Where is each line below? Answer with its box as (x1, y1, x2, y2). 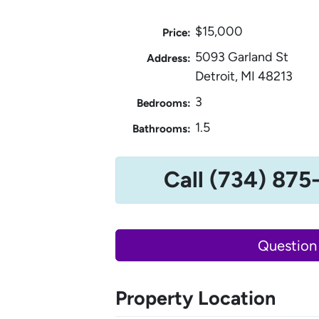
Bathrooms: (132, 121, 191, 135)
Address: (146, 51, 191, 65)
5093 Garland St (195, 48, 288, 65)
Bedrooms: (136, 95, 191, 110)
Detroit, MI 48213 (195, 68, 293, 84)
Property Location (115, 286, 276, 310)
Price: (162, 25, 191, 39)
